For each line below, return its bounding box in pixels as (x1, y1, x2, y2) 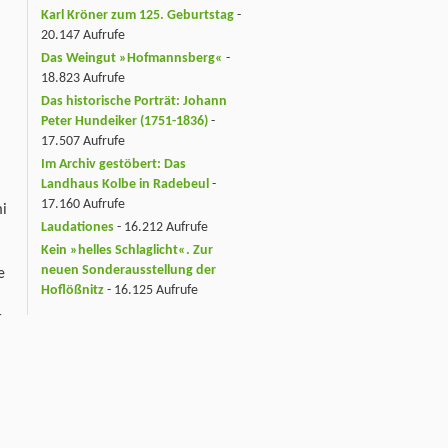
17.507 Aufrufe (41, 134, 125, 150)
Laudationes (41, 219, 114, 235)
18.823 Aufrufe (41, 71, 125, 87)
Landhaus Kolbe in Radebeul (41, 177, 209, 193)
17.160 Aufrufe (41, 197, 125, 213)
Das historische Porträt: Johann (41, 94, 227, 110)
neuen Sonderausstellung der (41, 262, 216, 278)
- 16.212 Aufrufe (114, 219, 208, 235)
